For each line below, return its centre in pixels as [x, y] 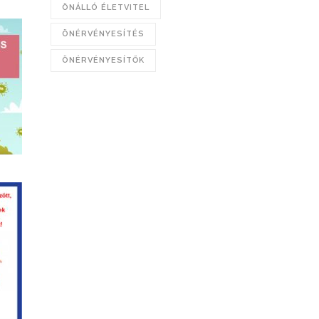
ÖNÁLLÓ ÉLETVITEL [106, 7]
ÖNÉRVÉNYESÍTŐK [103, 60]
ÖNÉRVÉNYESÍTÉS [103, 34]
